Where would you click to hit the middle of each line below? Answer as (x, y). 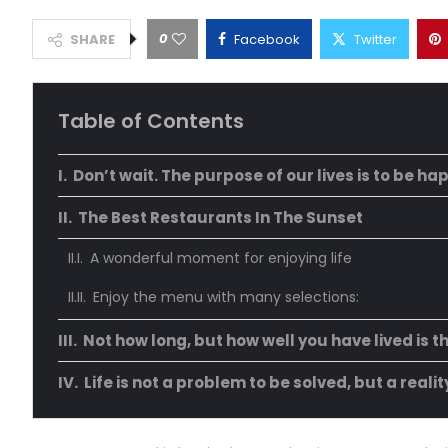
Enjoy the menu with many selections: (225, 297)
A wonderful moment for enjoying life (220, 258)
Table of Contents (151, 121)
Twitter (375, 40)
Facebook (267, 40)
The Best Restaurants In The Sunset (220, 218)
